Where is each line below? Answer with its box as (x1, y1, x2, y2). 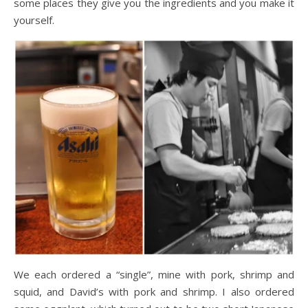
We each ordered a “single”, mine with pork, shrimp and (14, 267, 294, 282)
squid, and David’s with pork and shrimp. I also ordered (14, 285, 294, 299)
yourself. (14, 12, 54, 27)
